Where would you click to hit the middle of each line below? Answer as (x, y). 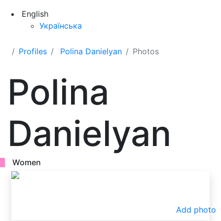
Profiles (33, 51)
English (35, 14)
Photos (146, 51)
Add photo (196, 210)
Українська (61, 26)
